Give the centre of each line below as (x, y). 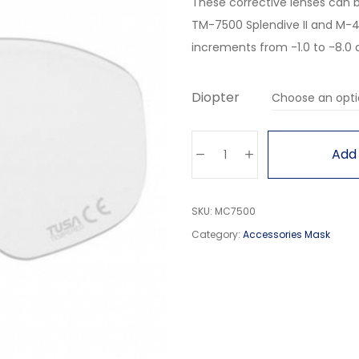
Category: (217, 234)
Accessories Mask (286, 234)
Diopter (216, 97)
